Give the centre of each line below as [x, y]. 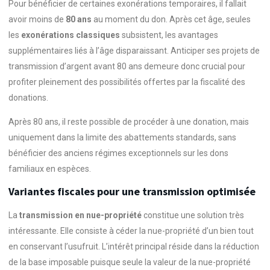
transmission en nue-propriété [80, 215]
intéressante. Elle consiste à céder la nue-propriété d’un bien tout [131, 231]
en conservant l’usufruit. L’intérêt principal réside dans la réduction [134, 247]
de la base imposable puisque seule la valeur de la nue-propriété [130, 262]
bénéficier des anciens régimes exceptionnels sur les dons [118, 153]
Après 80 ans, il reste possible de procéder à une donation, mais [129, 122]
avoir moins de [37, 19]
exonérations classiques [71, 35]
